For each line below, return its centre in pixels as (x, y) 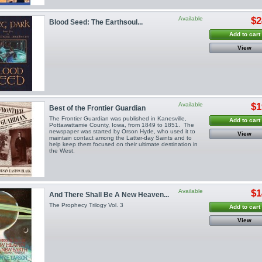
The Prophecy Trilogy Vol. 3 (86, 205)
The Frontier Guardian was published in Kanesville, (118, 119)
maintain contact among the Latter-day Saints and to (120, 138)
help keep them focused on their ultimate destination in (123, 144)
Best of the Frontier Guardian (97, 108)
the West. (62, 151)
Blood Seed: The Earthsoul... (96, 22)
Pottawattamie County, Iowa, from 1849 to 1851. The (121, 125)
